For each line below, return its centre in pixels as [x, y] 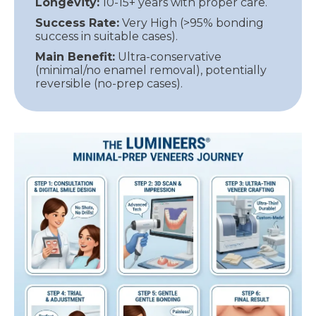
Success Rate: [77, 23]
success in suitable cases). [107, 36]
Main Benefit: [75, 57]
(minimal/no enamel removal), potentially [151, 70]
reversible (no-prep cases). [109, 84]
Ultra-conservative [168, 57]
